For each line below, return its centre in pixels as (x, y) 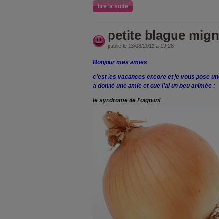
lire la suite (113, 6)
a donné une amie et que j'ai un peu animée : (154, 85)
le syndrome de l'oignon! (127, 100)
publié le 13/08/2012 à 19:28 (141, 46)
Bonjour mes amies (120, 62)
